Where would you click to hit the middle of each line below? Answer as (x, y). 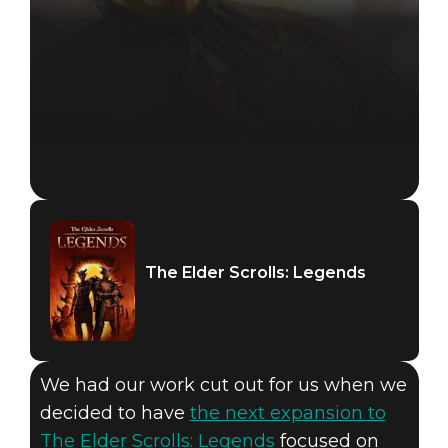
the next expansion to (287, 413)
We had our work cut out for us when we (223, 385)
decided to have (114, 413)
